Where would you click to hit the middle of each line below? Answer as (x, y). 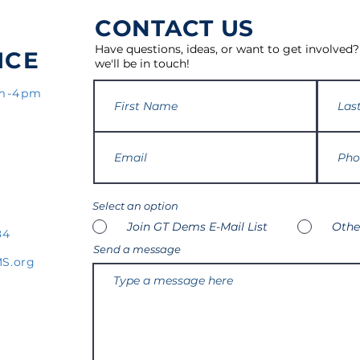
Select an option (135, 206)
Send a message (137, 249)
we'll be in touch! (142, 63)
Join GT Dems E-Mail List (197, 227)
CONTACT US (174, 28)
